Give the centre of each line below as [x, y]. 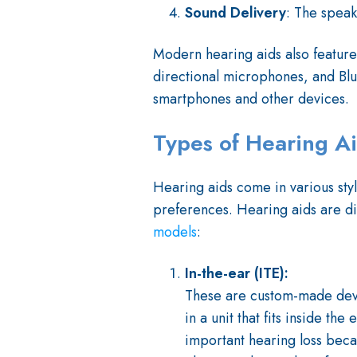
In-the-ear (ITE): [239, 274]
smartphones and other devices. [251, 99]
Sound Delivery [235, 13]
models [175, 232]
